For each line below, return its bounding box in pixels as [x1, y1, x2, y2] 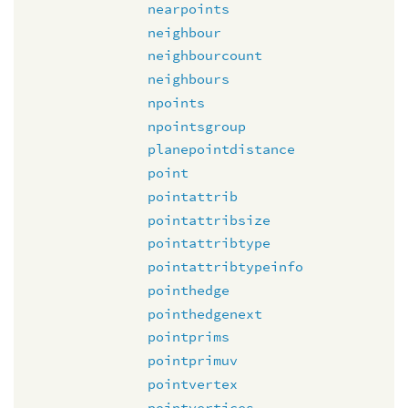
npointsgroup [148, 117, 246, 135]
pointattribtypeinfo [148, 258, 303, 275]
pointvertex [148, 374, 238, 393]
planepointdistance [148, 140, 295, 158]
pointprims [148, 328, 229, 346]
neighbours [148, 70, 229, 87]
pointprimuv [148, 352, 238, 369]
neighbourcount [148, 46, 262, 65]
